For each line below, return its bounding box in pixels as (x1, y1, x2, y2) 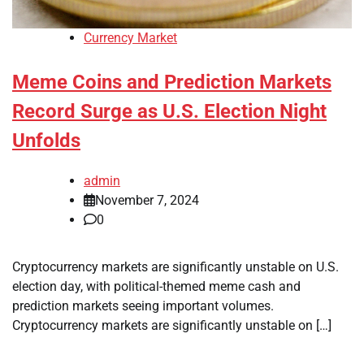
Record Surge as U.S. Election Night (12, 100, 327, 123)
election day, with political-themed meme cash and (12, 279, 301, 295)
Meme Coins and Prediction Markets (12, 71, 331, 94)
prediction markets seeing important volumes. (12, 298, 274, 314)
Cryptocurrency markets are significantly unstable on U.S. (12, 259, 339, 275)
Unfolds (12, 129, 80, 153)
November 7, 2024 (95, 193, 199, 209)
